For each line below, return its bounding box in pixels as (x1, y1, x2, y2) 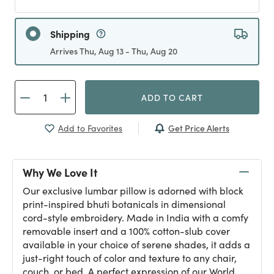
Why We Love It (23, 164, 97, 180)
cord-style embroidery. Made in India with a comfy (23, 211, 248, 224)
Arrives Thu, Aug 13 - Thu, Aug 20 (50, 45, 177, 57)
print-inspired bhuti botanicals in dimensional (23, 198, 226, 210)
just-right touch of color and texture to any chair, (23, 251, 237, 264)
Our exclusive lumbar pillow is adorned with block (23, 184, 243, 197)
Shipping (50, 27, 90, 40)
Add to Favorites (58, 122, 122, 134)
